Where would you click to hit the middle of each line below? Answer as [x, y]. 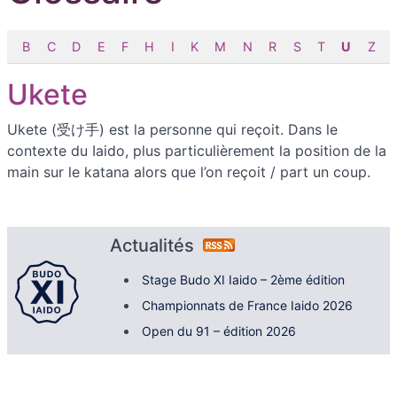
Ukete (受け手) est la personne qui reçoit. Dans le [172, 129]
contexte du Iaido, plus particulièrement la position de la [197, 150]
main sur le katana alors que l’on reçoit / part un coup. [189, 171]
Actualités [156, 246]
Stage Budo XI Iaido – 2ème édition [243, 280]
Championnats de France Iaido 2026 [247, 306]
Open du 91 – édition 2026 [219, 331]
